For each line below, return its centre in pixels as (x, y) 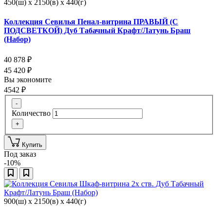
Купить (32, 145)
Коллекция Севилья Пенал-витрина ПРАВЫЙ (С (91, 21)
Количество (31, 113)
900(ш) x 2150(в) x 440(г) (45, 201)
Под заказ (20, 154)
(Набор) (17, 39)
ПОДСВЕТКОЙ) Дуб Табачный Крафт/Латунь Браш (97, 30)
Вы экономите (29, 79)
